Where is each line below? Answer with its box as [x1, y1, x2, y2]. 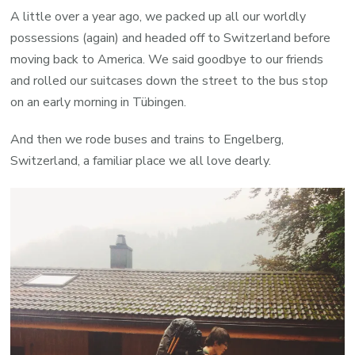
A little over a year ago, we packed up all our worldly [10, 8, 307, 26]
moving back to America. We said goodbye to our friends [10, 51, 324, 69]
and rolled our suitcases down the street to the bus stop [10, 72, 329, 90]
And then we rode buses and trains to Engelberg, [10, 131, 284, 149]
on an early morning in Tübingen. [10, 94, 187, 112]
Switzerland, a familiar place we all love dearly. [10, 152, 272, 170]
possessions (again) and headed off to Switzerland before [10, 29, 331, 48]
